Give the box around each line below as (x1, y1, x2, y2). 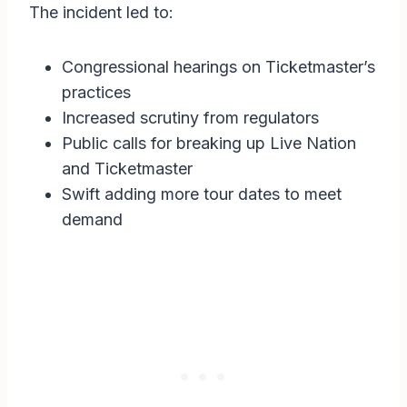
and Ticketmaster (62, 159, 193, 179)
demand (62, 210, 123, 230)
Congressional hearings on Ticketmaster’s (62, 57, 375, 77)
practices (62, 83, 131, 103)
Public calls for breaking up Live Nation (62, 134, 356, 154)
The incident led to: (29, 3, 174, 23)
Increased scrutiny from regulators (62, 108, 319, 128)
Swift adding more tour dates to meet (62, 184, 342, 204)
